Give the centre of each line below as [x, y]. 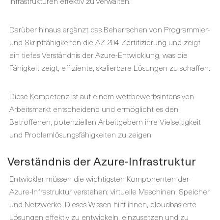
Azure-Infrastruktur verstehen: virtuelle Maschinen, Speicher [110, 191]
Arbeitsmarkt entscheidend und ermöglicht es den [94, 109]
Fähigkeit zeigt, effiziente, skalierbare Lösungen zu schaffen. [110, 67]
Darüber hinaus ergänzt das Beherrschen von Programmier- [110, 29]
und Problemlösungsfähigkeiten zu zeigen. [81, 134]
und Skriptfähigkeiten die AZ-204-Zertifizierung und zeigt [105, 42]
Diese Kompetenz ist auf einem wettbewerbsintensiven [102, 96]
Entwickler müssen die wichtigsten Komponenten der [99, 178]
